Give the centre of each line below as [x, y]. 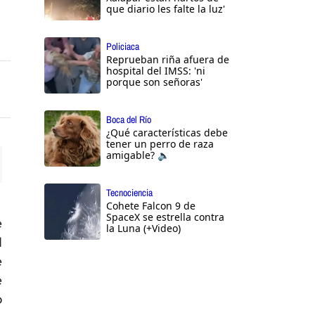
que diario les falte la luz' [166, 9]
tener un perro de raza [160, 144]
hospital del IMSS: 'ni [156, 71]
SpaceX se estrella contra [165, 217]
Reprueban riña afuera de [168, 60]
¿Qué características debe [167, 133]
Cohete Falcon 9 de [151, 206]
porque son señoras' [154, 82]
